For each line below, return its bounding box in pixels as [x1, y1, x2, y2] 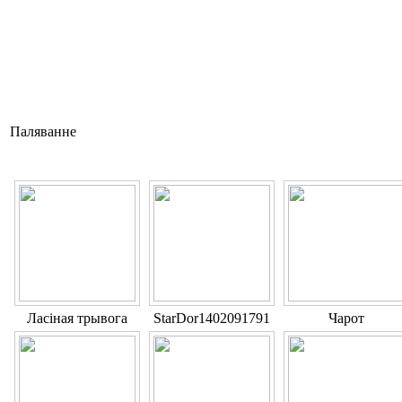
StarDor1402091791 [153, 310, 270, 327]
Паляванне [10, 124, 76, 140]
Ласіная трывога [27, 310, 127, 327]
